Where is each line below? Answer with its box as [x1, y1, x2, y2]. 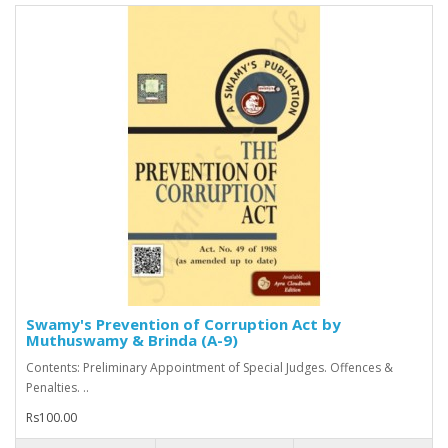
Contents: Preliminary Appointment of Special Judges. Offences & [26, 359, 393, 377]
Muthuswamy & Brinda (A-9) [26, 330, 238, 351]
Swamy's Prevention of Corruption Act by [26, 314, 341, 335]
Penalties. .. [26, 379, 89, 397]
